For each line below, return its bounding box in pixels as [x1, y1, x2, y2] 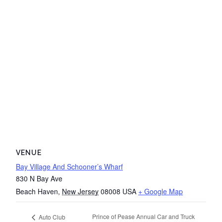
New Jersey [62, 186, 99, 196]
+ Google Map [138, 186, 183, 196]
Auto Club [37, 212, 65, 221]
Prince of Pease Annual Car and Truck [92, 212, 195, 221]
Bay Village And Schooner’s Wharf [16, 162, 123, 171]
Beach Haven [16, 186, 58, 196]
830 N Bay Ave [16, 173, 62, 183]
